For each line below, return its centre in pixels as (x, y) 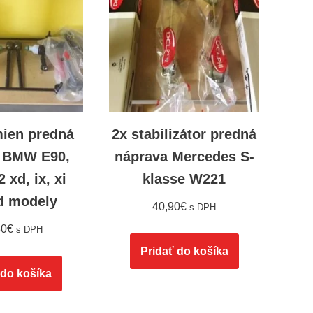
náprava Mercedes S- (184, 157)
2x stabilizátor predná (184, 134)
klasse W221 (184, 179)
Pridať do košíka (184, 252)
